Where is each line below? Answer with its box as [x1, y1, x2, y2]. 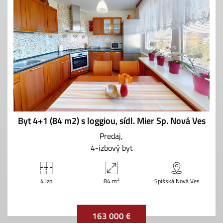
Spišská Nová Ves [154, 176, 200, 186]
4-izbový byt [90, 141, 133, 154]
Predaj [100, 129, 121, 142]
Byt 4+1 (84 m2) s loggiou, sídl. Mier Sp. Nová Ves [17, 113, 206, 127]
